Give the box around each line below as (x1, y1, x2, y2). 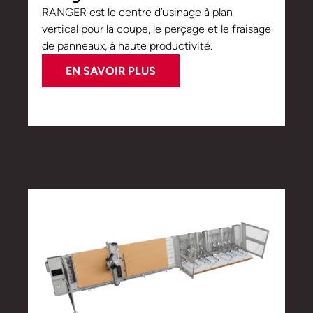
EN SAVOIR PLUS (66, 64, 156, 78)
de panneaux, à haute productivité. (42, 38, 212, 52)
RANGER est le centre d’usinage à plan (42, 5, 233, 19)
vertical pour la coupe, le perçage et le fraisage (42, 22, 271, 36)
